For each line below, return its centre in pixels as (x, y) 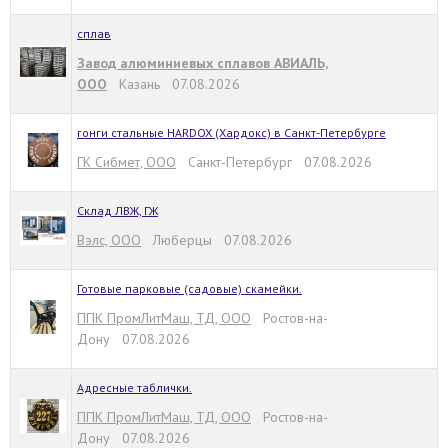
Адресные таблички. (134, 387)
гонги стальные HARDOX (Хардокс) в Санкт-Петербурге (231, 132)
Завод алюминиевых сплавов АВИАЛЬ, (202, 62)
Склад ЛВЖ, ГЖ (117, 210)
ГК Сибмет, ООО (126, 161)
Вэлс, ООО (109, 239)
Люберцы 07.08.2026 (216, 239)
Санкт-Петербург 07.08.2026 (274, 161)
